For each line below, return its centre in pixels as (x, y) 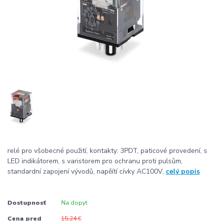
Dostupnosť (27, 203)
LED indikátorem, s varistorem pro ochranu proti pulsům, (95, 161)
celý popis (183, 172)
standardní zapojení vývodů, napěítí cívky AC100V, (87, 172)
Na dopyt (74, 203)
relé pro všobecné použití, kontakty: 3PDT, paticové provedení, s (107, 151)
